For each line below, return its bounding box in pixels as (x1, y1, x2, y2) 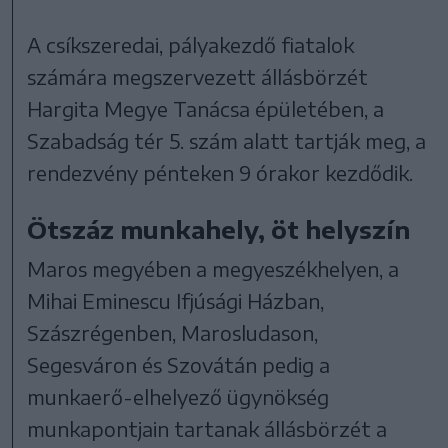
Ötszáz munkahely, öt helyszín (27, 214, 411, 245)
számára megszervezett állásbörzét (27, 64, 369, 90)
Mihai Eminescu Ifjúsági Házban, (27, 288, 325, 314)
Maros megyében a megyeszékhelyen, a (27, 256, 400, 282)
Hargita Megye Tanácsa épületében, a (27, 96, 385, 122)
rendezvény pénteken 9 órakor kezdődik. (27, 160, 414, 186)
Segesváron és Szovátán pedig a (27, 352, 331, 378)
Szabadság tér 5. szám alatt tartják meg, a (27, 128, 427, 154)
